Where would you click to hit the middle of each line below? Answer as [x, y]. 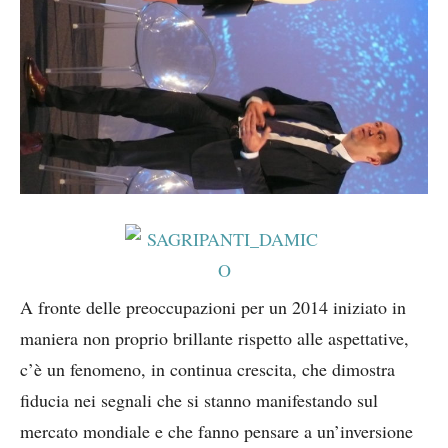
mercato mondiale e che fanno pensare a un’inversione [216, 430]
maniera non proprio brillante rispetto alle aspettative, [214, 337]
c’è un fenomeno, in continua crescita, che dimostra [207, 368]
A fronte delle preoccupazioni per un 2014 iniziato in [213, 306]
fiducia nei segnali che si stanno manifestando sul [199, 399]
